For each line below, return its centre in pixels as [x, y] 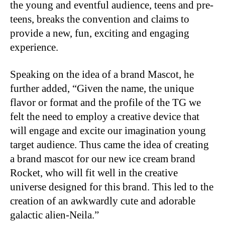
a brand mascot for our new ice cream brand [103, 158]
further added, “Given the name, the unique [102, 88]
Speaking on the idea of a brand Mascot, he [102, 74]
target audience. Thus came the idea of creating [109, 144]
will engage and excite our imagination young [108, 130]
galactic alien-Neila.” [54, 215]
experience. [34, 47]
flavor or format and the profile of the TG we [105, 102]
